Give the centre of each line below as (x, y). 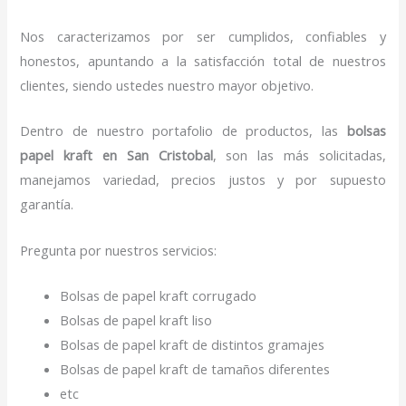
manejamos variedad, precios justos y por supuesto (203, 180)
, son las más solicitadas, (299, 155)
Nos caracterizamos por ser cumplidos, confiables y (203, 37)
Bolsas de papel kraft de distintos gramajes (193, 345)
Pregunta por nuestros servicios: (121, 250)
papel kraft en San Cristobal (116, 155)
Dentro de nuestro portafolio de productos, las (184, 131)
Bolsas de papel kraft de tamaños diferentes (197, 369)
